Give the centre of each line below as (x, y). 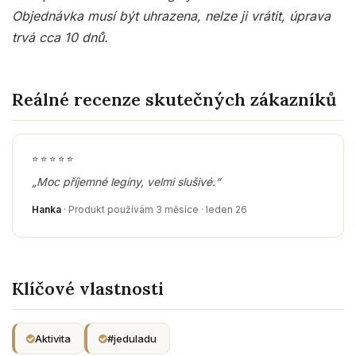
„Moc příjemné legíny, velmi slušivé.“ (126, 182)
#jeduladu (132, 339)
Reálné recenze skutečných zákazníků (174, 99)
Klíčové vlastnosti (88, 288)
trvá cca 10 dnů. (60, 37)
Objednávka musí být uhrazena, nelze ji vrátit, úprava (171, 16)
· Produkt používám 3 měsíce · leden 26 (154, 209)
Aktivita (53, 339)
